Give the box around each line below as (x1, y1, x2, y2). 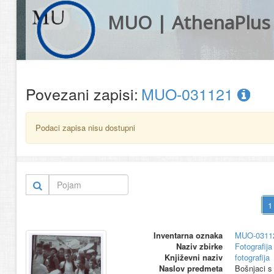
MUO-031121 (141, 83, 237, 105)
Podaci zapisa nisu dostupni (35, 122, 135, 133)
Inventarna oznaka (153, 229, 223, 241)
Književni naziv (164, 251, 223, 263)
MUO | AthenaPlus (107, 10, 270, 35)
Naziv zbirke (176, 240, 223, 252)
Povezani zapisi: (26, 83, 138, 105)
